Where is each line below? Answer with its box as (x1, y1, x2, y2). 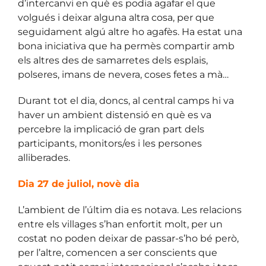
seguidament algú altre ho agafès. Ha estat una (18, 26, 242, 38)
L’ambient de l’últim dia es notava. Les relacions (18, 204, 242, 216)
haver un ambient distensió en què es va (18, 109, 211, 121)
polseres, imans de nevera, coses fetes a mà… (18, 69, 229, 81)
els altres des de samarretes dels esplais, (18, 55, 208, 66)
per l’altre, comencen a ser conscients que (18, 247, 217, 259)
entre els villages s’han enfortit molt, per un (18, 218, 223, 230)
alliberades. (18, 152, 70, 164)
